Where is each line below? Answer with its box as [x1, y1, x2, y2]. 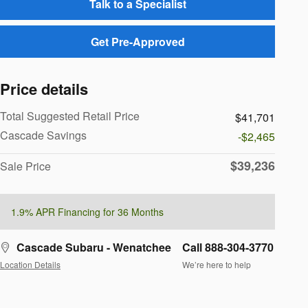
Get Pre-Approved [90, 34, 185, 50]
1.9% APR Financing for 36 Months [11, 205, 164, 219]
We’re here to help [182, 258, 251, 270]
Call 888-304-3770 [182, 239, 274, 256]
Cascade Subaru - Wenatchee [16, 239, 171, 256]
